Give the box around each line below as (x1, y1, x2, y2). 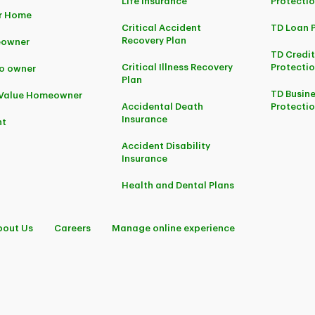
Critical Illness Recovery (122, 63, 233, 72)
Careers (54, 224, 91, 233)
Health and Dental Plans (122, 181, 235, 190)
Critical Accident (122, 23, 202, 32)
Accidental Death (122, 102, 204, 111)
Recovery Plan (122, 36, 187, 45)
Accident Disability (122, 141, 211, 150)
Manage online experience (112, 224, 235, 233)
